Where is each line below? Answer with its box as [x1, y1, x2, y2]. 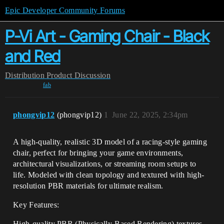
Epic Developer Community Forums [5, 6, 125, 14]
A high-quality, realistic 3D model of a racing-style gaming [13, 137, 207, 146]
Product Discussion [46, 71, 110, 79]
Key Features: [13, 200, 59, 209]
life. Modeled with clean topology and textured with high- [13, 170, 204, 179]
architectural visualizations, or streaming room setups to [13, 159, 196, 168]
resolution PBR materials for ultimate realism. [13, 181, 163, 190]
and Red [5, 46, 60, 66]
